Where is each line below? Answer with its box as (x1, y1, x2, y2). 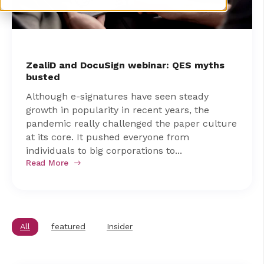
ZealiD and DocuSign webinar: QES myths (26, 60, 225, 71)
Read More (26, 158, 69, 168)
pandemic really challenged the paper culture (26, 118, 237, 130)
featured (51, 222, 85, 232)
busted (26, 71, 60, 82)
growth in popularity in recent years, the (26, 104, 209, 116)
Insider (107, 222, 133, 232)
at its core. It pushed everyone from (26, 131, 189, 143)
